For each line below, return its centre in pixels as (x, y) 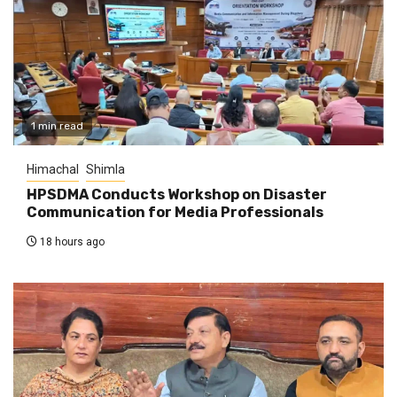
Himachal (53, 170)
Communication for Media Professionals (175, 213)
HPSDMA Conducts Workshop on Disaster (177, 195)
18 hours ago (71, 242)
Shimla (105, 170)
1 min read (57, 126)
